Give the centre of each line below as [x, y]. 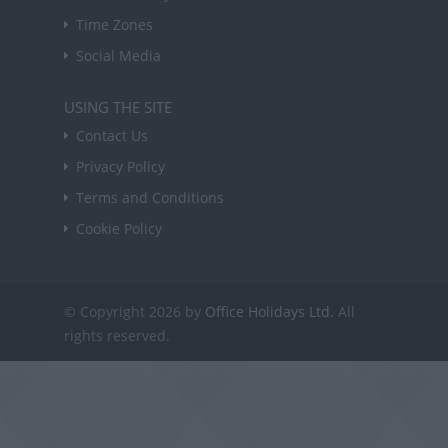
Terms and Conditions [150, 197]
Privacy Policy [120, 166]
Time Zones [114, 24]
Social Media [118, 55]
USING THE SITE [118, 106]
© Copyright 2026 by [134, 311]
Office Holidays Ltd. [269, 311]
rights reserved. [117, 335]
